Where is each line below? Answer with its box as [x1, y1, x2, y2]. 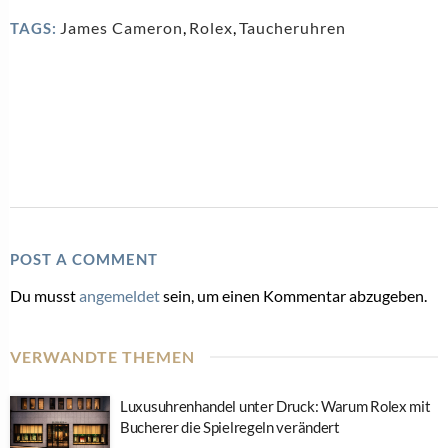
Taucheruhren [239, 17, 346, 37]
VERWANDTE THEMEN [10, 346, 195, 366]
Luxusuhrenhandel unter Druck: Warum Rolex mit [120, 396, 431, 415]
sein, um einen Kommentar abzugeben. [160, 285, 427, 305]
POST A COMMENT [10, 249, 158, 268]
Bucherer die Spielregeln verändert [120, 417, 340, 436]
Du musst [10, 285, 79, 305]
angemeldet [79, 285, 160, 305]
